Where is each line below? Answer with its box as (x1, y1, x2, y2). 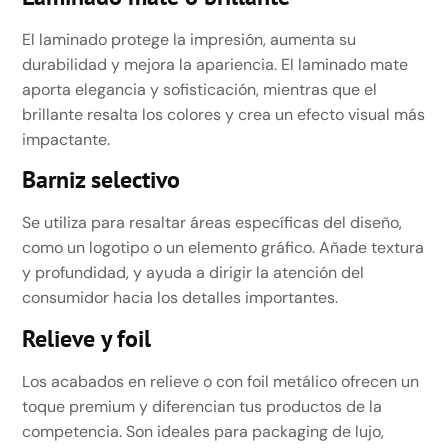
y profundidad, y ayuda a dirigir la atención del (22, 262, 365, 284)
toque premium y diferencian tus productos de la (22, 395, 383, 417)
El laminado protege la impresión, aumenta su (22, 28, 357, 50)
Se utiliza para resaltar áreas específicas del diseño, (22, 212, 403, 234)
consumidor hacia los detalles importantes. (22, 287, 339, 309)
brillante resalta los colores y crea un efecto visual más (22, 103, 426, 125)
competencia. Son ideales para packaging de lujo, (22, 420, 385, 442)
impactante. (22, 128, 111, 150)
